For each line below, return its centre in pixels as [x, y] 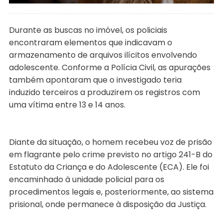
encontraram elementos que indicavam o [90, 42]
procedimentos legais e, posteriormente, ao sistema [111, 192]
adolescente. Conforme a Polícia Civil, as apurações [110, 67]
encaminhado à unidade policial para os [86, 179]
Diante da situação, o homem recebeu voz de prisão [110, 142]
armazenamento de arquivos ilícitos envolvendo [103, 55]
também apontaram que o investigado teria [95, 80]
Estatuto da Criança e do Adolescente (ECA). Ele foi [109, 167]
